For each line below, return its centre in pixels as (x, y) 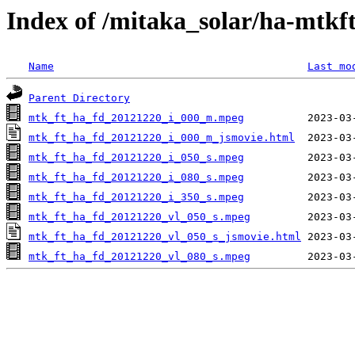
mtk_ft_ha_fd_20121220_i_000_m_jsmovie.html (162, 138)
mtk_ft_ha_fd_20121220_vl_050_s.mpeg (139, 217)
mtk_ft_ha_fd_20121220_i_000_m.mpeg (136, 118)
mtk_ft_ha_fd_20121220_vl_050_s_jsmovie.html (165, 237)
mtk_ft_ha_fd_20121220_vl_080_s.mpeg (139, 257)
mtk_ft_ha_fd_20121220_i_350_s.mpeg (136, 197)
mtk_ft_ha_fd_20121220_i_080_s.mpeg (136, 177)
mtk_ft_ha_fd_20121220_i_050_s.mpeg (136, 158)
